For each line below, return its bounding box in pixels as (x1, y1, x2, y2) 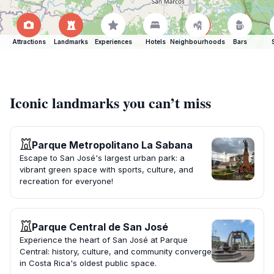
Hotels (145, 38, 166, 46)
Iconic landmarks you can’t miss (10, 92, 211, 114)
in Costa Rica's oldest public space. (20, 258, 157, 268)
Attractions (12, 38, 46, 46)
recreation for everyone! (20, 176, 113, 187)
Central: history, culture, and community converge (20, 246, 212, 257)
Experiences (94, 38, 132, 46)
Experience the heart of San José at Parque (20, 235, 188, 245)
